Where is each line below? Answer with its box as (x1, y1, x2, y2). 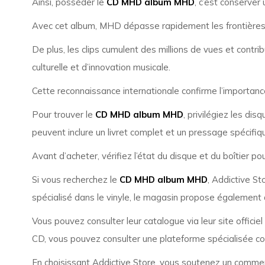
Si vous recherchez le (31, 174, 119, 185)
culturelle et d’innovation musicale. (31, 62, 170, 73)
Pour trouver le (31, 109, 95, 120)
